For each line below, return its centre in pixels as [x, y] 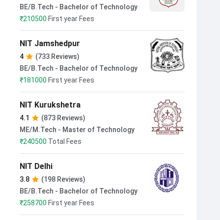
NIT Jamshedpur [50, 43]
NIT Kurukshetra [50, 105]
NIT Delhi [36, 166]
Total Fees [65, 141]
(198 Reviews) [63, 179]
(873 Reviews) [63, 118]
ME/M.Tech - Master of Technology [77, 130]
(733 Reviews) [57, 56]
